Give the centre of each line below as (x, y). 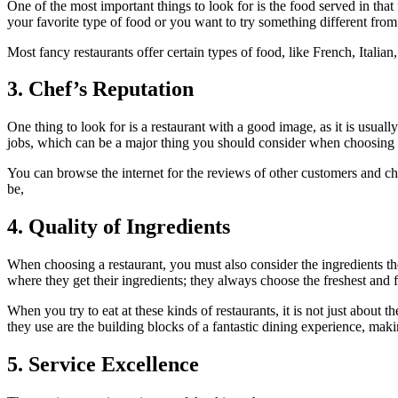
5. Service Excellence (103, 365)
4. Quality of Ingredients (119, 227)
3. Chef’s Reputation (100, 89)
